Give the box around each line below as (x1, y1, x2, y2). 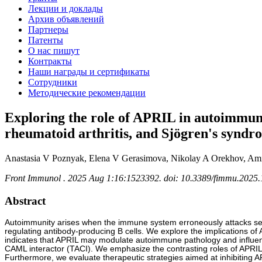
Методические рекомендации (28, 88, 146, 98)
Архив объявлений (28, 14, 104, 24)
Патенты (28, 35, 63, 45)
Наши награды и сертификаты (28, 67, 150, 77)
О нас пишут (28, 46, 80, 56)
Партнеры (28, 25, 68, 35)
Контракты (28, 56, 72, 66)
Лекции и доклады (28, 4, 103, 13)
